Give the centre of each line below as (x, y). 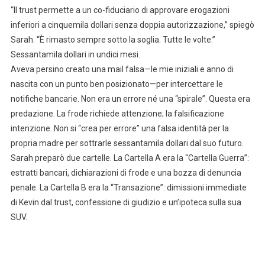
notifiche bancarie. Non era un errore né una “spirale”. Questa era (130, 99)
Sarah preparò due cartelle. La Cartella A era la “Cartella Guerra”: (130, 158)
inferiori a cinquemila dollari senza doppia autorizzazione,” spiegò (132, 25)
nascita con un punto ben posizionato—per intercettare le (117, 84)
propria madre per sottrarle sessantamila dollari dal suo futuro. (127, 143)
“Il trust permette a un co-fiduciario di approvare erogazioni (120, 10)
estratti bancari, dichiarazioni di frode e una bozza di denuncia (126, 173)
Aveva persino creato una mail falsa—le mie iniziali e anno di (122, 70)
